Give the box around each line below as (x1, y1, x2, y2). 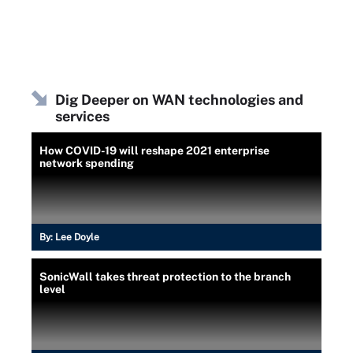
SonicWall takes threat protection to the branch (39, 270, 291, 283)
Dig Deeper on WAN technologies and (55, 91, 303, 108)
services (55, 108, 110, 124)
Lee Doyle (55, 232, 99, 243)
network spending (39, 157, 134, 169)
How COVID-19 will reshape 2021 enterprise (39, 144, 269, 157)
